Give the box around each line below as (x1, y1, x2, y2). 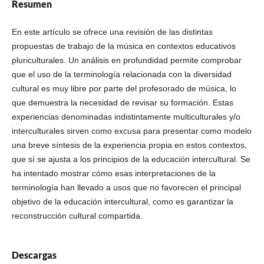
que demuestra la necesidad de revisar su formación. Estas (11, 98, 233, 107)
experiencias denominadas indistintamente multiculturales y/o (11, 112, 240, 121)
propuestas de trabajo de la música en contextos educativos (11, 41, 236, 51)
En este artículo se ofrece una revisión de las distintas (11, 27, 213, 37)
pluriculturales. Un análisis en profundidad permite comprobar (11, 55, 242, 65)
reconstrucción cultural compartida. (11, 211, 143, 220)
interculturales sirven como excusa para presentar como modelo (11, 126, 252, 136)
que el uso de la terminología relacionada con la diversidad (11, 70, 232, 79)
